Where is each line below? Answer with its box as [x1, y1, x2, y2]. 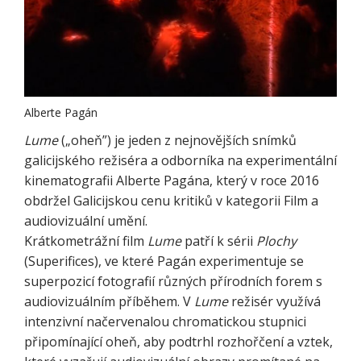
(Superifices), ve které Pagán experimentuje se [24, 252, 304, 270]
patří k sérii [185, 232, 256, 250]
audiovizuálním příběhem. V [24, 293, 194, 310]
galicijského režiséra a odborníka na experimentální [24, 151, 337, 169]
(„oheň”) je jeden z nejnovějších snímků [61, 131, 297, 149]
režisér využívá [231, 293, 321, 310]
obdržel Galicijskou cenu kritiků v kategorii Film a [24, 192, 318, 210]
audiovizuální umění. [24, 212, 147, 230]
